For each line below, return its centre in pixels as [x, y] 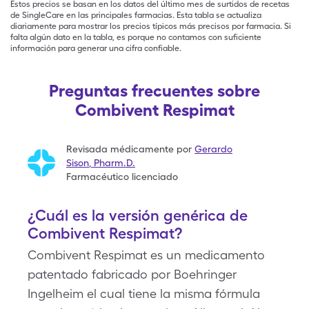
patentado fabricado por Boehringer [132, 274]
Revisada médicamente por [129, 149]
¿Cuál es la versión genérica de [138, 215]
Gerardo [213, 149]
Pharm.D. [114, 163]
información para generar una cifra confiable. [96, 48]
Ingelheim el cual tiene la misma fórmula [144, 293]
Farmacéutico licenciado [122, 177]
